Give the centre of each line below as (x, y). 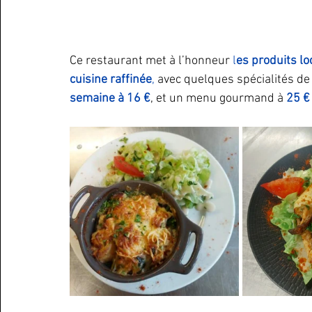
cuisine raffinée (111, 80)
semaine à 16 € (110, 99)
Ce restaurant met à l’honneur (151, 61)
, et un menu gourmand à (218, 99)
